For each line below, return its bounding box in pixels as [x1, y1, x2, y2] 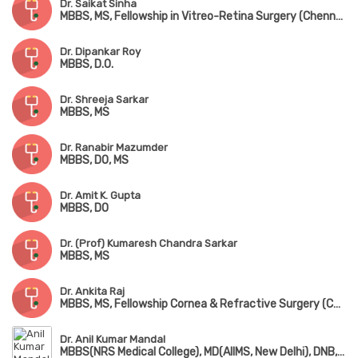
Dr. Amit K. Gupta [60, 189, 141, 202]
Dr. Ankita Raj [60, 285, 125, 298]
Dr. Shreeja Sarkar [60, 93, 149, 106]
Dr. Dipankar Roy [60, 46, 141, 58]
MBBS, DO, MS [60, 153, 129, 168]
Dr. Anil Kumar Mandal [60, 333, 165, 346]
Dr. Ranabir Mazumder [60, 141, 168, 154]
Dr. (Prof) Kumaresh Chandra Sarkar [60, 237, 237, 250]
